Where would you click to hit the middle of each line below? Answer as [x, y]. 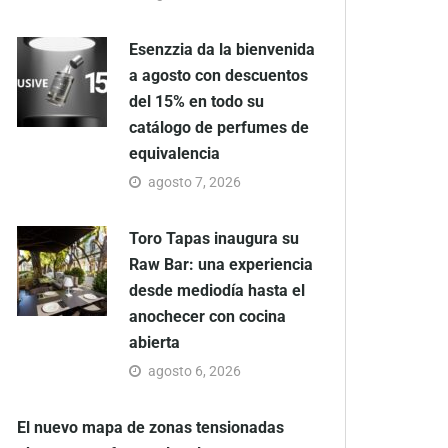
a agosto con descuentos [218, 76]
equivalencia [174, 154]
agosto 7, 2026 [194, 182]
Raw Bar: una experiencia [221, 265]
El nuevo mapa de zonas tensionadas [150, 428]
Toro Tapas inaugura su [214, 239]
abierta [154, 343]
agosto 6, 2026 [194, 371]
